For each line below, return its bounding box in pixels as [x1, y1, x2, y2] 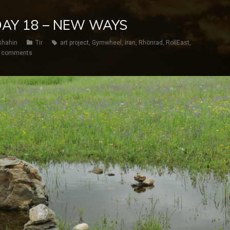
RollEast [166, 39, 189, 46]
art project [60, 39, 89, 46]
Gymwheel [92, 39, 122, 46]
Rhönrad [139, 39, 163, 46]
